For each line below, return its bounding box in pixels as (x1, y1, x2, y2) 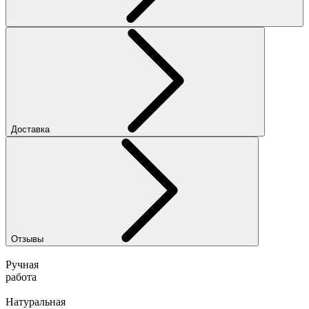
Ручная (6, 258, 39, 270)
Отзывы (11, 233, 43, 244)
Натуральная (6, 295, 66, 308)
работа (6, 270, 37, 283)
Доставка (11, 123, 52, 134)
